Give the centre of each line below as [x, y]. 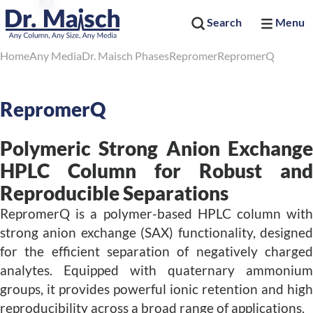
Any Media [56, 56]
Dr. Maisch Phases [125, 56]
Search [224, 22]
